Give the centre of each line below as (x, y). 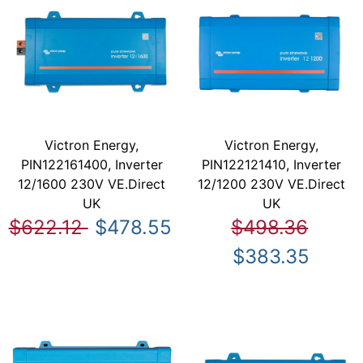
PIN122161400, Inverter (92, 164)
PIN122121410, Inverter (271, 164)
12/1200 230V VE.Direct (271, 184)
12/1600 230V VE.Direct (92, 184)
